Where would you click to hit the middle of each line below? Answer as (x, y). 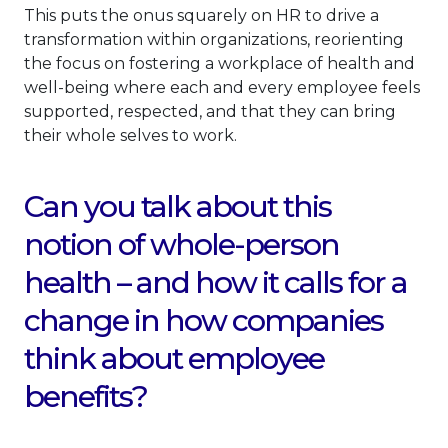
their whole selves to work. (130, 136)
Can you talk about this (177, 207)
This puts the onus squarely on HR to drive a (201, 16)
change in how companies (203, 321)
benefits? (85, 397)
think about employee (174, 359)
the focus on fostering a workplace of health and (219, 64)
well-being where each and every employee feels (222, 88)
